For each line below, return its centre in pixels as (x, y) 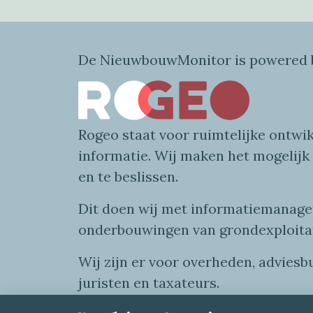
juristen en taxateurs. (152, 283)
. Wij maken (188, 156)
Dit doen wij (120, 209)
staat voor (158, 135)
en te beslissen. (128, 177)
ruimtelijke (229, 135)
